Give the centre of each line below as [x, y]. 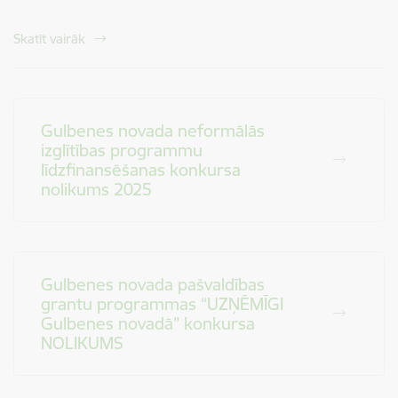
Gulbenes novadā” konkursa [148, 323]
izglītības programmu [122, 150]
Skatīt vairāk [49, 39]
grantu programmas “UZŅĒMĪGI [162, 304]
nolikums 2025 [96, 189]
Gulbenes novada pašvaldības [153, 284]
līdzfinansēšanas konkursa [141, 170]
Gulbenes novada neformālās [153, 131]
